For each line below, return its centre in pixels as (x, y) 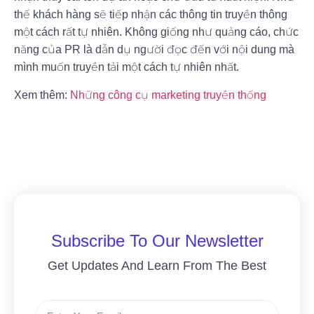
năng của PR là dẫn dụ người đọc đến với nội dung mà (154, 50)
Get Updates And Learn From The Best (157, 266)
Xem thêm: (42, 95)
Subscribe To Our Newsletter (157, 241)
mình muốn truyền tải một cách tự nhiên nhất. (127, 67)
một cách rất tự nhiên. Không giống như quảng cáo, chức (156, 32)
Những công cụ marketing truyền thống (168, 95)
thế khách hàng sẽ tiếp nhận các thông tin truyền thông (151, 15)
